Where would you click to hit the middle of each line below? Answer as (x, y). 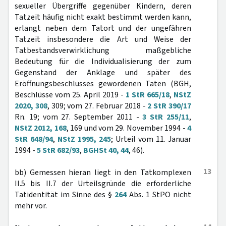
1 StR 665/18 (148, 95)
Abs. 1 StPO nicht (159, 195)
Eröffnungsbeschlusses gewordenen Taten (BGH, (103, 84)
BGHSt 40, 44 (106, 150)
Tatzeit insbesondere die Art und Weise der (103, 39)
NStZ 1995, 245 (84, 139)
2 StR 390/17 (169, 106)
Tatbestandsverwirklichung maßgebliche (103, 50)
